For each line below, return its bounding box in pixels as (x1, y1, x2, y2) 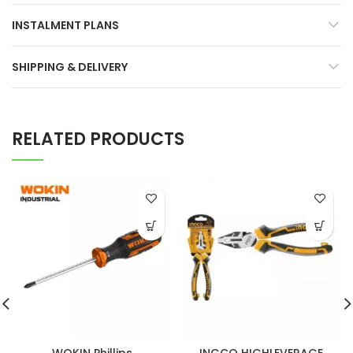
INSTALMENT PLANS (12, 17, 119, 33)
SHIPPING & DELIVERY (12, 58, 128, 75)
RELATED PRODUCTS (12, 126, 184, 151)
